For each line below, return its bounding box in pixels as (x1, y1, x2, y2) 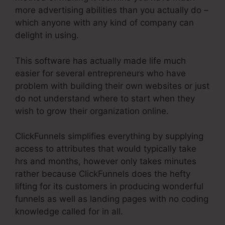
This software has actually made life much (15, 55, 186, 66)
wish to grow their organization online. (15, 105, 169, 116)
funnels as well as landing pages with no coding (15, 194, 208, 204)
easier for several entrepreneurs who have (15, 68, 186, 78)
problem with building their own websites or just (15, 80, 209, 91)
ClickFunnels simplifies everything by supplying (15, 131, 203, 142)
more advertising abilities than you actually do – (15, 5, 208, 16)
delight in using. (15, 30, 79, 41)
